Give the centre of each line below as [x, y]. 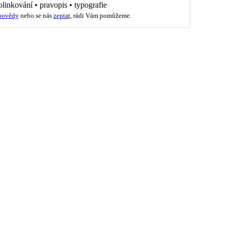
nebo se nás [36, 15]
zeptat [62, 15]
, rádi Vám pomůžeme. [101, 15]
